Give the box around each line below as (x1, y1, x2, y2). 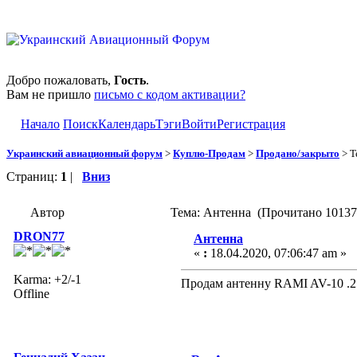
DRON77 (14, 229, 65, 243)
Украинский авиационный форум (6, 147, 163, 159)
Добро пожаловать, (6, 73, 114, 87)
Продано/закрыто (256, 147, 339, 159)
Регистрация (217, 117, 285, 131)
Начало (21, 117, 60, 131)
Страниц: (6, 169, 61, 183)
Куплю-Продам (173, 147, 245, 159)
